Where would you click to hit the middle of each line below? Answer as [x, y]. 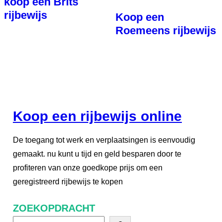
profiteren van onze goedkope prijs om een [88, 168]
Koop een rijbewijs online [97, 116]
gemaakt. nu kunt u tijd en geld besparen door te [97, 154]
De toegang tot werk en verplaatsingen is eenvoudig [104, 140]
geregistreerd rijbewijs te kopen [68, 182]
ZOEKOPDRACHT [54, 208]
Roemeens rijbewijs [166, 30]
